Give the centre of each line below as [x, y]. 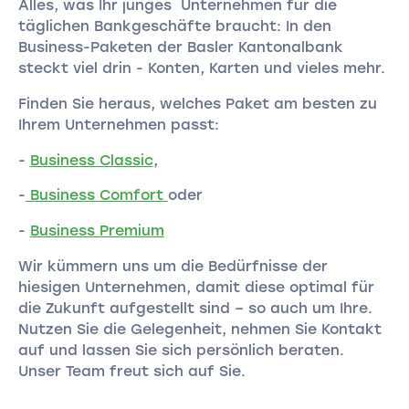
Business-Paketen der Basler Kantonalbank [180, 47]
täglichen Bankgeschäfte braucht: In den [174, 26]
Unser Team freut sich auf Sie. [131, 371]
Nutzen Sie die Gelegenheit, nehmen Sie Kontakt [199, 329]
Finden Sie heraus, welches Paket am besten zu [197, 103]
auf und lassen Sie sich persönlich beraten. [181, 350]
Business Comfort [96, 195]
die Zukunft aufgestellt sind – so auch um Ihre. [195, 308]
